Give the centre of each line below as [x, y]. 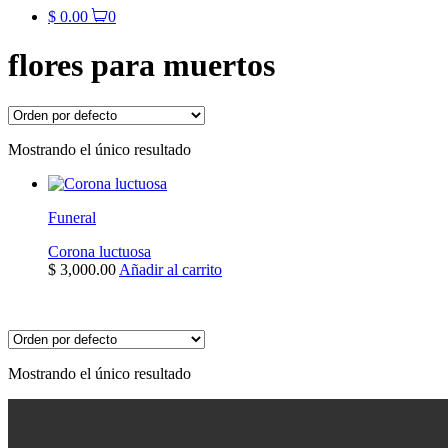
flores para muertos [141, 65]
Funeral [72, 217]
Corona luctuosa [99, 251]
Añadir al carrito [170, 269]
